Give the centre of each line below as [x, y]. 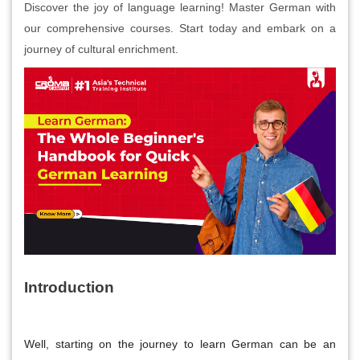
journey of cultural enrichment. [101, 49]
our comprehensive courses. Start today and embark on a [180, 28]
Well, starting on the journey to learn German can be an [180, 344]
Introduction [69, 287]
